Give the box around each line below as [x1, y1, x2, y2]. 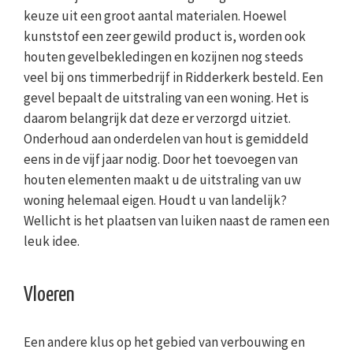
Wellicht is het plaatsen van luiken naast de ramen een [24, 212, 329, 230]
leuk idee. [24, 232, 80, 251]
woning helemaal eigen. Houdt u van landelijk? [24, 191, 287, 210]
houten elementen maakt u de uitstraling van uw [24, 171, 301, 189]
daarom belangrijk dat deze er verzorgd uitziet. [24, 110, 291, 128]
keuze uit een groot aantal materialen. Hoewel [24, 7, 287, 25]
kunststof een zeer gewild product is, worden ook [24, 28, 306, 46]
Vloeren [24, 284, 75, 307]
